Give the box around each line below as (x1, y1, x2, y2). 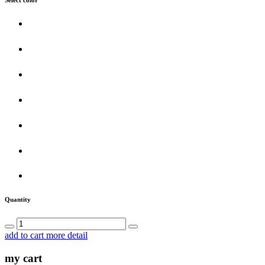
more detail (46, 230, 88, 241)
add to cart (5, 230, 46, 241)
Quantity (5, 196, 31, 203)
